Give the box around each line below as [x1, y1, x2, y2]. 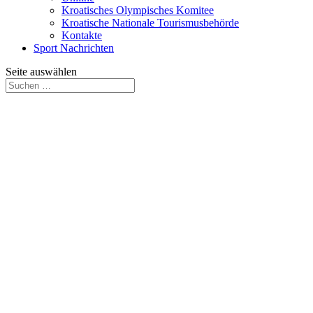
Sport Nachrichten [34, 42, 114, 54]
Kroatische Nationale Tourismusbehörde [61, 17, 239, 29]
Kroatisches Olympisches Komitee [61, 4, 214, 16]
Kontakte [61, 29, 102, 41]
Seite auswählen [6, 66, 77, 78]
